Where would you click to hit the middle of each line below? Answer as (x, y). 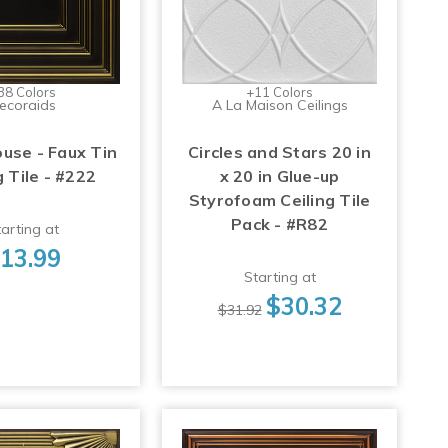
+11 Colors (280, 92)
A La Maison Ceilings (279, 105)
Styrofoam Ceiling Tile (279, 200)
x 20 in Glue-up (279, 176)
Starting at (279, 277)
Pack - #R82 (279, 224)
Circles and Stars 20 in (279, 152)
